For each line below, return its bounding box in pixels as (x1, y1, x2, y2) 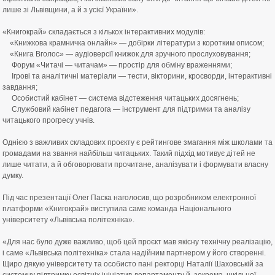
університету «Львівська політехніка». (2, 215, 134, 224)
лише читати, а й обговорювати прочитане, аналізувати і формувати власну (2, 160, 268, 169)
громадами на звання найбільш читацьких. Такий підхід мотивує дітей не (2, 149, 255, 158)
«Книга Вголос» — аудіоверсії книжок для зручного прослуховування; (2, 50, 250, 58)
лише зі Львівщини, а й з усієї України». (2, 6, 138, 14)
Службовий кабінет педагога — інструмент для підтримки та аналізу (2, 105, 250, 114)
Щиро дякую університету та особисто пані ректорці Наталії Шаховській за (2, 260, 263, 268)
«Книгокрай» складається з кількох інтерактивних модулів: (2, 28, 205, 36)
